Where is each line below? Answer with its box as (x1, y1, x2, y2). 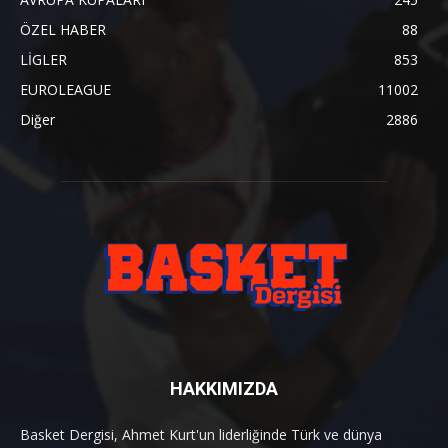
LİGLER (20, 50, 67, 70)
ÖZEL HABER (20, 20, 106, 40)
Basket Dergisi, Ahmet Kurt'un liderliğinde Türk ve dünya (20, 425, 382, 445)
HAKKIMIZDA (170, 378, 278, 400)
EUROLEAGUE (20, 80, 111, 100)
